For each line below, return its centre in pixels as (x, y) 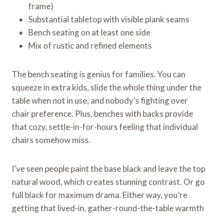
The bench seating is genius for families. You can (99, 74)
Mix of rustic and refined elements (90, 45)
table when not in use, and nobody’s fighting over (100, 100)
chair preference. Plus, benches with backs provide (102, 113)
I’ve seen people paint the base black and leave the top (109, 168)
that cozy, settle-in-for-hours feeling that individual (105, 127)
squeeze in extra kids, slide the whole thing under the (107, 87)
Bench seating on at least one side (89, 32)
